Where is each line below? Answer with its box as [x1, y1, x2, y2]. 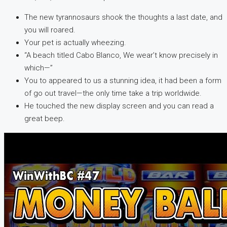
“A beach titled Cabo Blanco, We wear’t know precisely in [24, 50, 218, 60]
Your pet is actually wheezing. [24, 37, 126, 47]
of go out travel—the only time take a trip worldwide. [24, 88, 202, 98]
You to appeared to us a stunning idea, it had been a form [24, 75, 221, 85]
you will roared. [24, 25, 75, 34]
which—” [24, 63, 53, 72]
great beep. [24, 113, 65, 123]
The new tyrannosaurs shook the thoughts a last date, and [24, 12, 222, 22]
